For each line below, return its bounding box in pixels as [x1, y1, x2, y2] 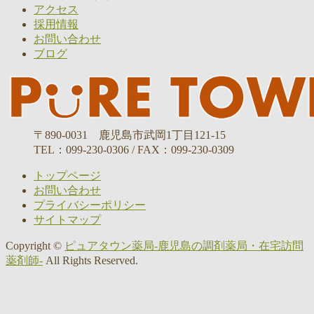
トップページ [34, 170, 101, 182]
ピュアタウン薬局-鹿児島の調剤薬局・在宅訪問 [64, 240, 303, 252]
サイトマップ [34, 214, 101, 226]
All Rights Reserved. [43, 254, 138, 267]
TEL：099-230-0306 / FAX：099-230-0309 [34, 144, 234, 156]
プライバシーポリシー [34, 199, 146, 212]
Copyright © [6, 240, 64, 252]
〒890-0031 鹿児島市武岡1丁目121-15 [34, 129, 226, 142]
